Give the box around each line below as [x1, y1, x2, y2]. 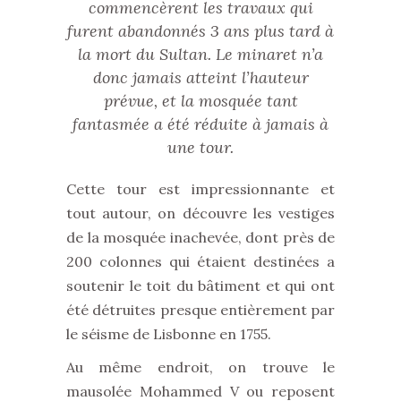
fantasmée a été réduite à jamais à [73, 114, 328, 134]
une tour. [167, 137, 234, 158]
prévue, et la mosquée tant [103, 90, 298, 111]
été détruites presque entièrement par [66, 301, 335, 319]
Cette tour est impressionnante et [66, 180, 335, 198]
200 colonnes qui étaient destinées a [66, 252, 335, 270]
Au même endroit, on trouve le [66, 358, 335, 376]
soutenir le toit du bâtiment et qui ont [66, 277, 335, 294]
